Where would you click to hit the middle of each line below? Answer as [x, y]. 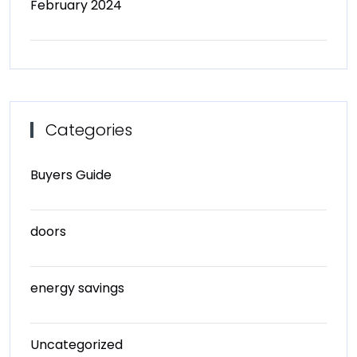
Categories [89, 130]
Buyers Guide [71, 175]
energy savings [77, 288]
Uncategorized [76, 345]
